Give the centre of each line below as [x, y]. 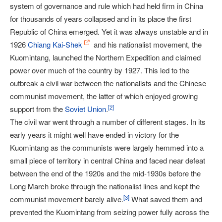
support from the [37, 109]
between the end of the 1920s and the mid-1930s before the [105, 173]
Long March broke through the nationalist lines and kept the [105, 186]
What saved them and [166, 199]
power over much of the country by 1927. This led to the [100, 70]
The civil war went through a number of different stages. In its [108, 122]
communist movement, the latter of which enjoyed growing [104, 96]
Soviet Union [85, 109]
